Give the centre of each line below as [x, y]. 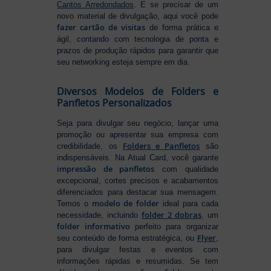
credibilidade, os [90, 146]
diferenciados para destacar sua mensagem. [138, 192]
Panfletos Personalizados [115, 103]
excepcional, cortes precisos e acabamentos [138, 180]
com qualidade [186, 169]
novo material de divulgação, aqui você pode [138, 16]
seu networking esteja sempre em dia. [124, 62]
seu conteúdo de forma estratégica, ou [127, 238]
